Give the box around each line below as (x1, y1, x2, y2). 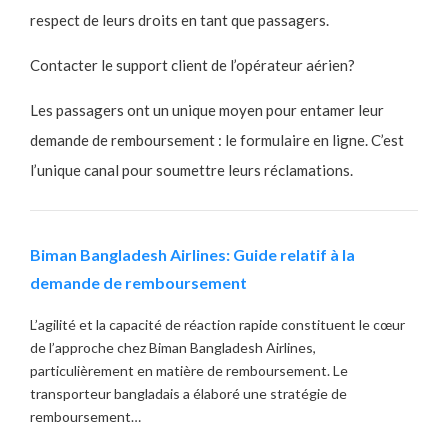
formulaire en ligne (240, 131, 365, 150)
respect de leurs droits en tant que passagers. (30, 11, 329, 30)
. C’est (365, 131, 404, 150)
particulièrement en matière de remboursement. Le (30, 362, 348, 380)
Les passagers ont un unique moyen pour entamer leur (30, 101, 384, 120)
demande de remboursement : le (30, 131, 240, 150)
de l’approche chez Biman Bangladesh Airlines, (30, 339, 316, 357)
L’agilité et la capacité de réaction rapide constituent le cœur (30, 316, 405, 334)
